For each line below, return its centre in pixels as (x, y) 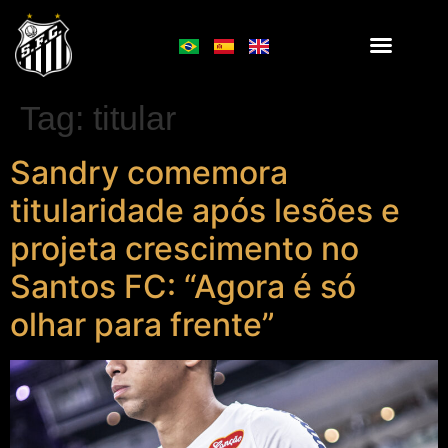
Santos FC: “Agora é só (183, 286)
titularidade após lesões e (205, 210)
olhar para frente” (142, 324)
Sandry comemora (149, 172)
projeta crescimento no (184, 248)
